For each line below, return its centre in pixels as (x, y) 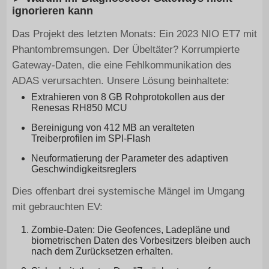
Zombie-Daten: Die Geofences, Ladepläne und (130, 230)
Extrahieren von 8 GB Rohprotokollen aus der (128, 97)
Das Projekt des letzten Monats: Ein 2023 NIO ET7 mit (134, 34)
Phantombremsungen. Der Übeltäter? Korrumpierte (125, 50)
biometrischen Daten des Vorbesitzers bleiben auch (141, 241)
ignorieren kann (52, 11)
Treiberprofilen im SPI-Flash (91, 139)
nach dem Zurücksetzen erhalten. (102, 252)
